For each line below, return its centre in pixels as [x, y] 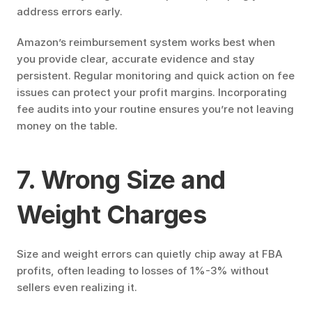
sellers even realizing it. [77, 287]
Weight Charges [111, 214]
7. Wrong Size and [121, 180]
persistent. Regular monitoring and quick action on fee [156, 76]
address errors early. [70, 11]
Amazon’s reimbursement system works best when [146, 42]
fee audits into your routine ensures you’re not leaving [155, 109]
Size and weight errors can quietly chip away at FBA [150, 254]
